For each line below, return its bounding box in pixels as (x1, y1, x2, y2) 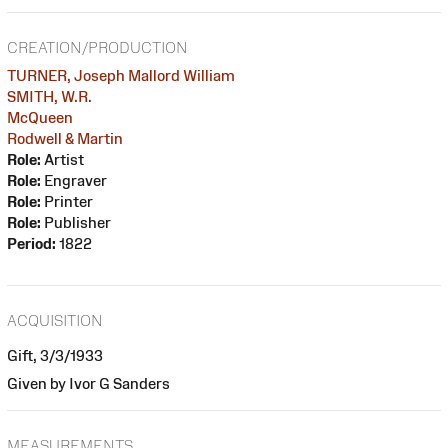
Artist (41, 150, 84, 168)
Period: (7, 234, 56, 252)
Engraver (41, 171, 107, 189)
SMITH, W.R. (7, 87, 92, 105)
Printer (41, 192, 93, 210)
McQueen (7, 108, 73, 126)
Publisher (41, 213, 111, 231)
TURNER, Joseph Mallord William (7, 66, 235, 84)
